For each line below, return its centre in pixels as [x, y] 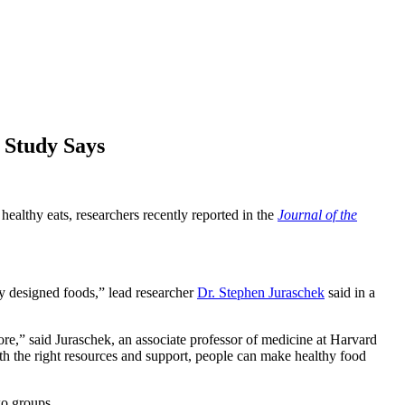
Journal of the [317, 214]
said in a [350, 292]
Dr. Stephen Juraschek [261, 292]
